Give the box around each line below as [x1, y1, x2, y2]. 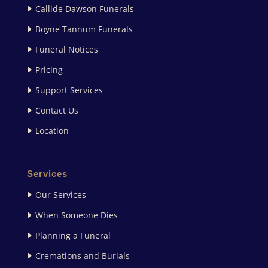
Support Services [35, 84, 103, 96]
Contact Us [35, 104, 78, 116]
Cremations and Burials [35, 249, 130, 261]
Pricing [35, 63, 63, 75]
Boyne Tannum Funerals [35, 23, 133, 35]
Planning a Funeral [35, 229, 111, 241]
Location [35, 124, 69, 136]
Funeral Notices [35, 43, 98, 55]
